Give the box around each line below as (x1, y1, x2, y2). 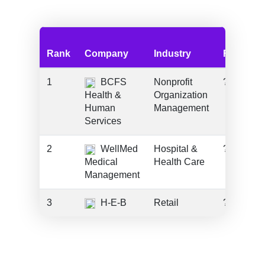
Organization (154, 90, 208, 100)
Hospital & (154, 144, 198, 154)
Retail (154, 198, 179, 208)
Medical (85, 157, 118, 167)
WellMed (98, 144, 138, 154)
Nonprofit (154, 77, 193, 87)
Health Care (154, 157, 205, 167)
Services (85, 116, 122, 126)
